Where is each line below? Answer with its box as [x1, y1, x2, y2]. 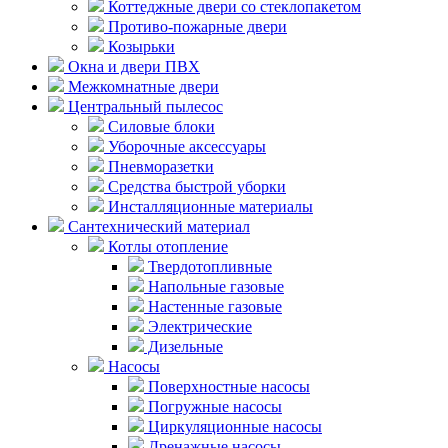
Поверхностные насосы [144, 377, 310, 395]
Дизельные [144, 337, 223, 355]
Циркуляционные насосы [144, 417, 322, 435]
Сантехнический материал [64, 217, 250, 235]
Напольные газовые [144, 277, 284, 295]
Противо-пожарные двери [104, 17, 287, 35]
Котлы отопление [104, 237, 228, 255]
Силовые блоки [104, 117, 215, 135]
